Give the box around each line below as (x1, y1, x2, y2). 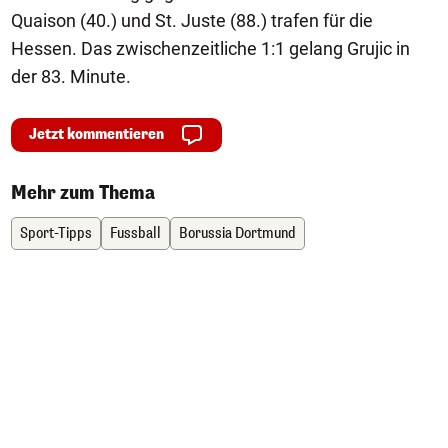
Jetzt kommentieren (29, 125, 164, 144)
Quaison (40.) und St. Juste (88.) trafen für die (11, 10, 373, 31)
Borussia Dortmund (179, 224, 296, 243)
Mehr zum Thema (11, 181, 155, 205)
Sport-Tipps (20, 224, 92, 243)
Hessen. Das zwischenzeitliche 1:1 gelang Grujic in (11, 38, 410, 59)
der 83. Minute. (11, 66, 131, 87)
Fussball (110, 224, 161, 243)
